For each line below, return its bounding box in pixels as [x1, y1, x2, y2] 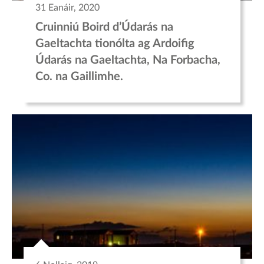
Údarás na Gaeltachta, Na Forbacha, [35, 54, 220, 66]
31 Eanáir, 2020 [35, 2, 100, 12]
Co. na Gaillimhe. [35, 70, 123, 82]
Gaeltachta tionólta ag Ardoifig [35, 37, 194, 49]
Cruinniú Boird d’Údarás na [35, 21, 173, 33]
